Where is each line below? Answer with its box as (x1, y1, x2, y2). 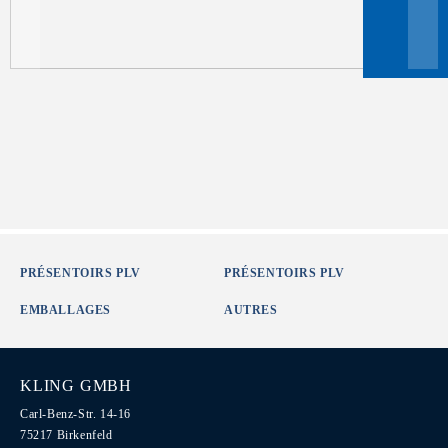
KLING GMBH (20, 377, 132, 394)
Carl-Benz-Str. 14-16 (20, 407, 131, 421)
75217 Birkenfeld (20, 428, 113, 442)
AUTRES (224, 303, 278, 317)
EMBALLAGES (20, 303, 111, 317)
